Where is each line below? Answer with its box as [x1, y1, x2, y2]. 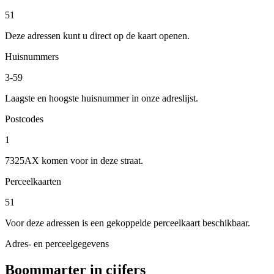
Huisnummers [5, 51, 59, 62]
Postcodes [5, 113, 43, 124]
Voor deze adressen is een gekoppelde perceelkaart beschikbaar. [5, 217, 250, 228]
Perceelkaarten [5, 176, 61, 187]
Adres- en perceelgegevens [5, 238, 109, 249]
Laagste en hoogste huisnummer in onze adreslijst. [5, 92, 198, 103]
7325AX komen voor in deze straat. [5, 155, 143, 166]
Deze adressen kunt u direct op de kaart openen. [5, 30, 190, 41]
